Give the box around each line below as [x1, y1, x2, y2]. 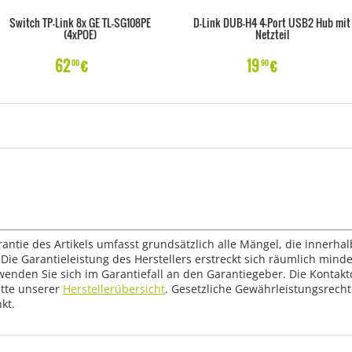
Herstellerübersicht [63, 281, 165, 296]
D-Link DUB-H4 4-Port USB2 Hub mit [193, 14, 350, 31]
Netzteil [255, 26, 289, 42]
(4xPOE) [64, 26, 97, 42]
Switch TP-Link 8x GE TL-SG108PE [9, 14, 151, 31]
